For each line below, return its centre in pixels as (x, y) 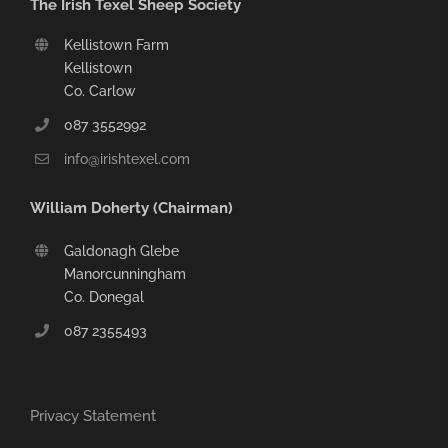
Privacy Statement (93, 415)
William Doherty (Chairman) (131, 208)
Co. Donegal (103, 297)
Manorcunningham (124, 274)
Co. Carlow (99, 90)
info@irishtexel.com (126, 158)
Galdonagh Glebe (121, 251)
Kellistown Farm (116, 44)
